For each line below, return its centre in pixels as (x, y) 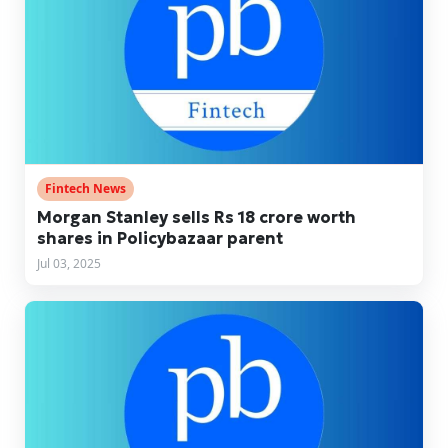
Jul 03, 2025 (69, 264)
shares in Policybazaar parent (160, 238)
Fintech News (85, 189)
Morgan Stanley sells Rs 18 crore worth (196, 217)
